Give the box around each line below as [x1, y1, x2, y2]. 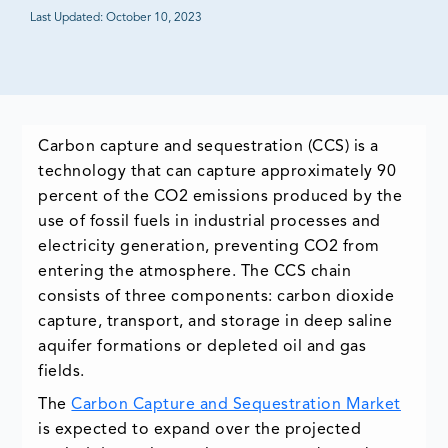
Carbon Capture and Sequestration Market [71, 397, 401, 414]
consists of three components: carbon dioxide [38, 289, 395, 306]
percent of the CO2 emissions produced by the [38, 189, 403, 206]
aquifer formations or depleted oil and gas [38, 339, 367, 356]
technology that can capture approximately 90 [38, 164, 397, 181]
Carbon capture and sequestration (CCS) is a [38, 139, 379, 156]
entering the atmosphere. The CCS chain [38, 264, 352, 281]
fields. [38, 364, 85, 381]
